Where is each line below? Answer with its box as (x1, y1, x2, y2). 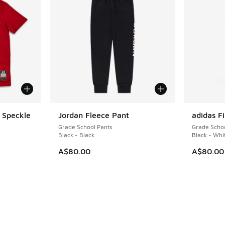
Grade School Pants (58, 123, 113, 131)
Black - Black (58, 131, 95, 139)
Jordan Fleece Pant (58, 110, 130, 120)
